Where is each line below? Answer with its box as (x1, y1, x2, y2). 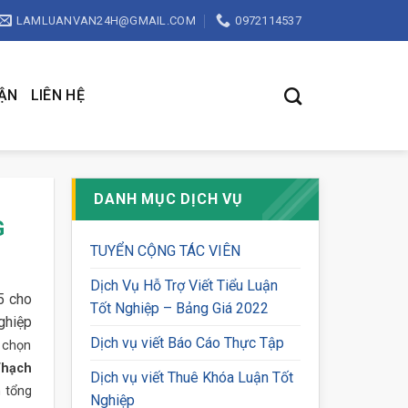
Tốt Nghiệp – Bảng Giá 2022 (90, 300, 270, 317)
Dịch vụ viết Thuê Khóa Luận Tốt (90, 369, 294, 386)
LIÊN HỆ (30, 87, 86, 104)
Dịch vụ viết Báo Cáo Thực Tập (90, 334, 285, 352)
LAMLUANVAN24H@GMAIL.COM (15, 13, 196, 27)
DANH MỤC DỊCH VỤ (94, 190, 244, 208)
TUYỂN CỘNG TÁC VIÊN (90, 242, 241, 260)
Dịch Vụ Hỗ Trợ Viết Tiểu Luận (90, 277, 279, 294)
